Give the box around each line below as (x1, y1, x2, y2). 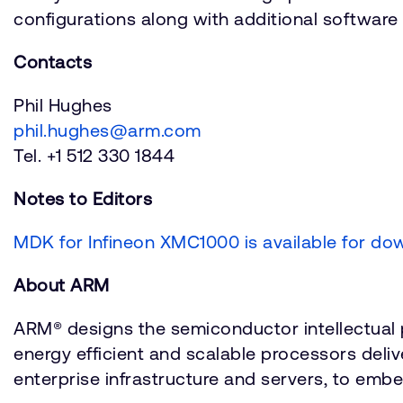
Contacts (13, 51, 92, 72)
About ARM (13, 274, 110, 295)
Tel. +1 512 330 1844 (13, 145, 175, 166)
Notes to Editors (13, 188, 152, 209)
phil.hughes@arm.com (13, 120, 201, 140)
